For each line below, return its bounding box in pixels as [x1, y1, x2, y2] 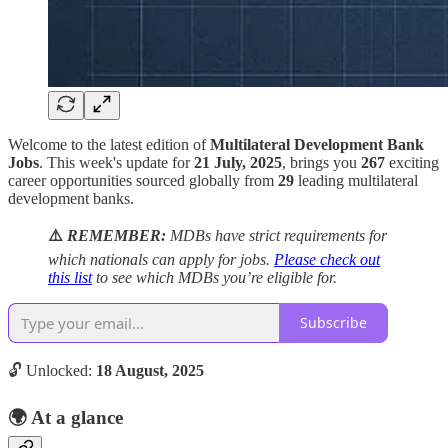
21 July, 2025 [194, 153, 282, 171]
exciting [385, 153, 439, 171]
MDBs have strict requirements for [166, 226, 387, 244]
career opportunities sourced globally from [8, 171, 278, 189]
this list [48, 268, 92, 286]
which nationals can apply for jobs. [48, 250, 274, 268]
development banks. [8, 189, 134, 207]
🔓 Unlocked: [8, 361, 96, 379]
